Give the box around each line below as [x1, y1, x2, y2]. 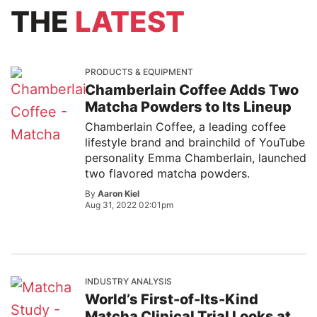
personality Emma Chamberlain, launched [85, 151, 306, 165]
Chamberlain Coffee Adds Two [85, 81, 299, 98]
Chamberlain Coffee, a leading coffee [85, 120, 286, 134]
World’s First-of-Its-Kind [85, 291, 258, 308]
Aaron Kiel [98, 188, 139, 199]
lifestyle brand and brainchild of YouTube [85, 135, 305, 149]
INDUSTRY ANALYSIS [85, 276, 172, 287]
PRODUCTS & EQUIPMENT [85, 67, 193, 77]
